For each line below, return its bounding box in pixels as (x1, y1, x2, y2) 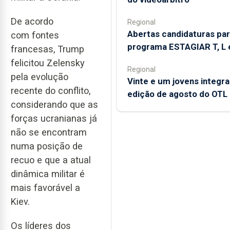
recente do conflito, (11, 85, 90, 96)
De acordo (11, 15, 53, 27)
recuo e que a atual (11, 154, 91, 165)
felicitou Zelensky (11, 57, 85, 68)
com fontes (11, 29, 59, 41)
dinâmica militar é (11, 168, 85, 179)
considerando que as (11, 99, 98, 110)
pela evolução (11, 71, 68, 82)
